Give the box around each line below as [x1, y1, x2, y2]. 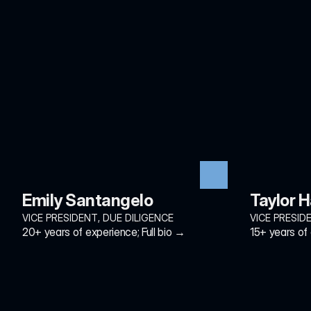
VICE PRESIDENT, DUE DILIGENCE [22, 212, 174, 224]
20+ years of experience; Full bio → [22, 225, 185, 239]
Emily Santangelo [22, 190, 153, 210]
